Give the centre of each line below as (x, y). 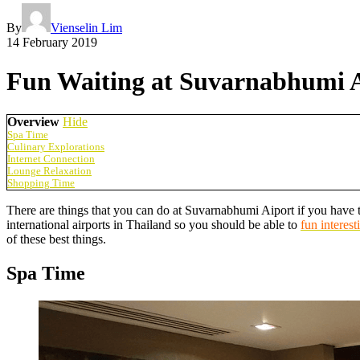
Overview (33, 121)
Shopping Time (41, 183)
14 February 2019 (52, 42)
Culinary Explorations (56, 147)
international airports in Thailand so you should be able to (153, 224)
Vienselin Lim (86, 27)
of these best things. (56, 239)
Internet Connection (51, 159)
